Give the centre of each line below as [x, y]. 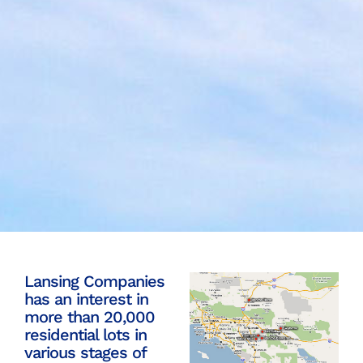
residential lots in [85, 334]
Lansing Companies [94, 281]
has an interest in [86, 299]
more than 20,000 [90, 316]
